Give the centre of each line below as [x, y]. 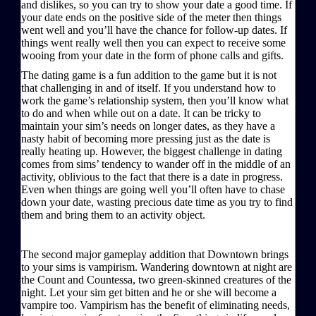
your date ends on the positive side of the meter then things [151, 17]
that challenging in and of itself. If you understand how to [148, 87]
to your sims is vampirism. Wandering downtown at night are [157, 267]
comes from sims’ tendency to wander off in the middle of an [156, 164]
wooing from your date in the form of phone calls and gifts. [152, 55]
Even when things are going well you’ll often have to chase [153, 189]
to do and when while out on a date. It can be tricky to [141, 113]
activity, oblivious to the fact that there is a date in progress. [152, 176]
